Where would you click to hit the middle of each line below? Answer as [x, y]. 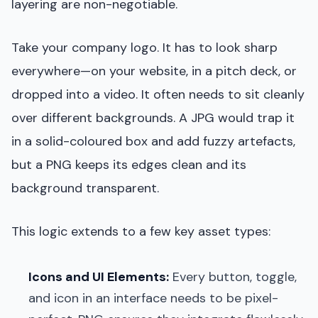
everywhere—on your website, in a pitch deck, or [154, 71]
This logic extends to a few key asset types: [141, 231]
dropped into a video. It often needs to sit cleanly [158, 94]
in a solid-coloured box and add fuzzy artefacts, [153, 141]
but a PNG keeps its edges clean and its [129, 164]
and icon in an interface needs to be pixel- [153, 298]
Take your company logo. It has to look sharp [144, 47]
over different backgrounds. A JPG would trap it [153, 117]
